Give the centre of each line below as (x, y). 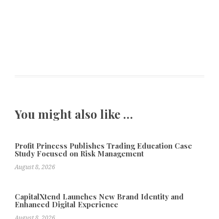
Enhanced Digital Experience (66, 205)
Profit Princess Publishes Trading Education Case (103, 146)
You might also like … (74, 114)
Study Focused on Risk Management (79, 154)
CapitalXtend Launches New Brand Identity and (99, 197)
